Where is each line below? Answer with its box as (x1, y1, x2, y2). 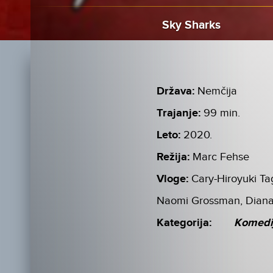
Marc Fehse (193, 151, 250, 164)
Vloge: (157, 172, 189, 186)
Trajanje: (157, 107, 201, 121)
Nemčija (197, 85, 238, 98)
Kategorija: (157, 216, 212, 230)
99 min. (204, 107, 241, 120)
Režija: (157, 151, 190, 165)
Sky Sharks (161, 18, 221, 33)
